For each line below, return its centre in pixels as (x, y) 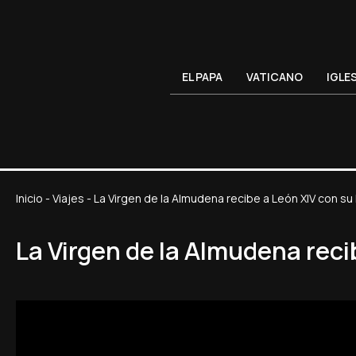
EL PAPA (203, 77)
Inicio (29, 199)
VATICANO (275, 77)
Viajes (68, 199)
